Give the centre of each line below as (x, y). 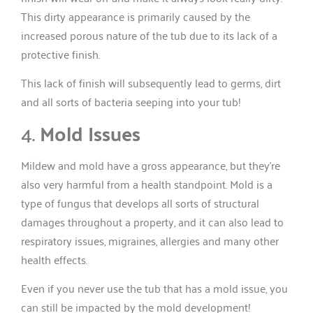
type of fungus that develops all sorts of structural (140, 202)
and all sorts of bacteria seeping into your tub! (131, 102)
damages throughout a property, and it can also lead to (152, 221)
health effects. (54, 259)
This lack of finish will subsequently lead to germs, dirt (151, 83)
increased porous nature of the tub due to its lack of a (149, 35)
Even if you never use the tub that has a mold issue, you (154, 288)
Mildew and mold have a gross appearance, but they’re (151, 165)
